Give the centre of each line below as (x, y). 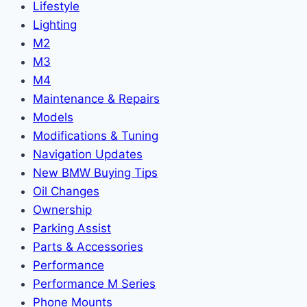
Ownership (62, 209)
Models (53, 117)
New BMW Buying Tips (95, 172)
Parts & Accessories (88, 246)
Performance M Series (94, 283)
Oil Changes (66, 191)
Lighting (55, 24)
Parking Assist (72, 228)
